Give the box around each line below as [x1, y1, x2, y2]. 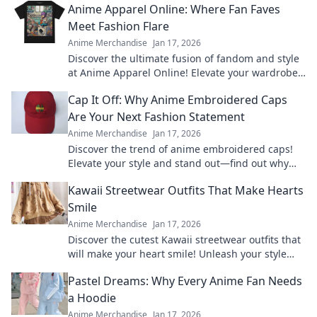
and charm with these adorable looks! [68, 261, 247, 275]
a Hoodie [68, 290, 116, 306]
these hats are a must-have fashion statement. [68, 171, 289, 184]
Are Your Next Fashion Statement [68, 109, 245, 125]
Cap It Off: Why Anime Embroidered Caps [68, 92, 287, 108]
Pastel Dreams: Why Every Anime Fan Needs [68, 273, 302, 289]
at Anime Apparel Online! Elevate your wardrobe [68, 66, 298, 79]
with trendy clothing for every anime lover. [68, 80, 269, 93]
